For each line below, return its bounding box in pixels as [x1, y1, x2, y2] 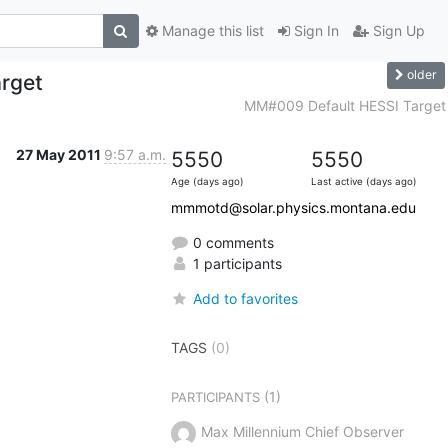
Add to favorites [192, 289, 298, 307]
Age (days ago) [170, 175, 244, 187]
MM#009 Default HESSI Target [243, 96, 446, 114]
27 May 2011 [15, 145, 104, 163]
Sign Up [368, 22, 425, 40]
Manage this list [157, 22, 264, 40]
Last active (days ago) [310, 175, 417, 187]
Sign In [289, 22, 339, 40]
